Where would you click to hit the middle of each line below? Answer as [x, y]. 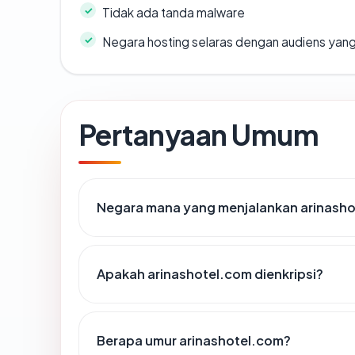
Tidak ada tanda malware [174, 13]
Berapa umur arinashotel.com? [194, 341]
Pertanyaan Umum [199, 135]
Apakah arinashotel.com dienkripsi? [210, 274]
